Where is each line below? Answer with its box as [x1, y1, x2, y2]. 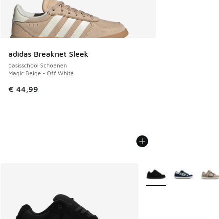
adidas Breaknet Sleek [8, 49, 88, 58]
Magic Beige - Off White [8, 69, 74, 77]
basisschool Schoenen [8, 61, 67, 69]
